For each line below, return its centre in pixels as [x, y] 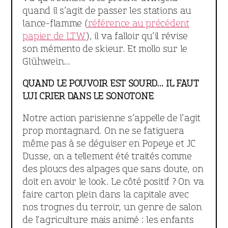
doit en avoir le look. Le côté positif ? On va [113, 182]
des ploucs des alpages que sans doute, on [113, 169]
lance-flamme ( [55, 23]
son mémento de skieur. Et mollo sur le [105, 49]
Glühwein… [48, 62]
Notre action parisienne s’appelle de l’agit [111, 118]
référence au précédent [138, 23]
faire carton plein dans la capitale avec [106, 194]
